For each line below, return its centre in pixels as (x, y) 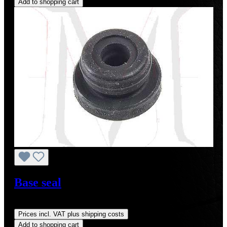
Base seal (38, 183)
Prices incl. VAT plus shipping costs (71, 214)
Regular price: (38, 204)
